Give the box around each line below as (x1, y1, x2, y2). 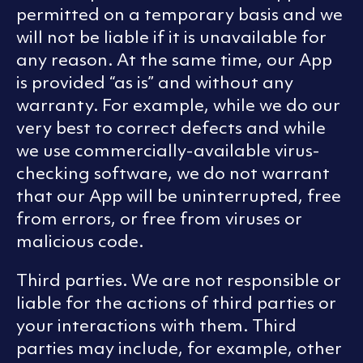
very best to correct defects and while (16, 117, 326, 139)
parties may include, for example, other (16, 337, 342, 360)
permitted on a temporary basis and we (16, 3, 343, 26)
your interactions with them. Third (16, 314, 297, 337)
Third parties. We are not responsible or (16, 269, 341, 292)
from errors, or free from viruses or (16, 207, 302, 230)
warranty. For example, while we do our (16, 94, 340, 117)
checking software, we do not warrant (16, 162, 330, 185)
